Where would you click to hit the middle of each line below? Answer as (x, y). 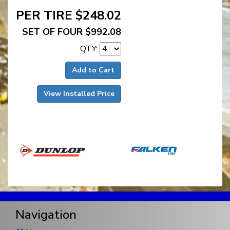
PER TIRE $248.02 (69, 16)
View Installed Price (79, 94)
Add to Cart (93, 70)
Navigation (46, 215)
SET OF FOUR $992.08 (72, 32)
